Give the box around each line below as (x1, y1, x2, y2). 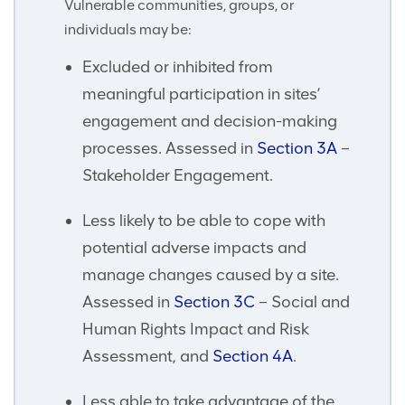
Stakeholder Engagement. (82, 165, 273, 186)
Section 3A (257, 138, 337, 159)
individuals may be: (64, 21, 192, 39)
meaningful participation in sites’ (82, 84, 321, 105)
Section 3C (174, 292, 255, 313)
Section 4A (212, 346, 293, 367)
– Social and (255, 292, 350, 313)
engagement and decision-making (82, 111, 337, 132)
